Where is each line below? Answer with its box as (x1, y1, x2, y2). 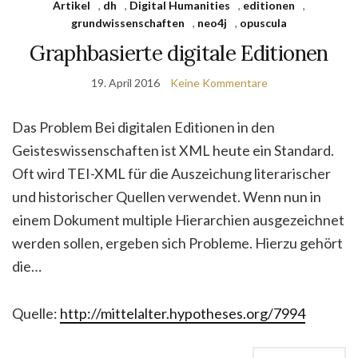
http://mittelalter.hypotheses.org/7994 (60, 304, 305, 322)
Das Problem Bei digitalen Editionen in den (12, 118, 275, 136)
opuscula (240, 16, 287, 30)
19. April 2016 (90, 76, 160, 89)
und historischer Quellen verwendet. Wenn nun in (12, 188, 321, 205)
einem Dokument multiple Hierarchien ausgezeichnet (12, 211, 344, 229)
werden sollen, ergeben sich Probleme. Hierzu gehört (12, 234, 343, 252)
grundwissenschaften (71, 16, 185, 30)
